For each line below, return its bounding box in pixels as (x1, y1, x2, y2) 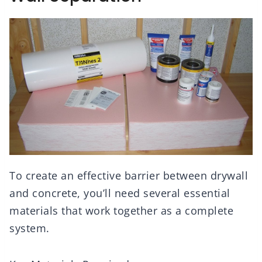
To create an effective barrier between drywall (9, 168, 248, 183)
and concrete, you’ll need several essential (9, 186, 230, 201)
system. (9, 221, 50, 236)
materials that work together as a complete (9, 204, 233, 218)
